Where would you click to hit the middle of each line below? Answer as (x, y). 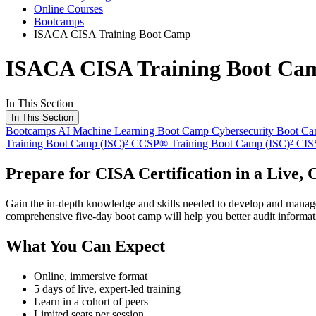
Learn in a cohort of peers (91, 301)
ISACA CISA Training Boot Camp (112, 34)
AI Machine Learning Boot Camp (135, 130)
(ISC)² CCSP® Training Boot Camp (183, 143)
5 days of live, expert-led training (107, 288)
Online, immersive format (91, 276)
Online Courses (68, 9)
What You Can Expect (85, 246)
